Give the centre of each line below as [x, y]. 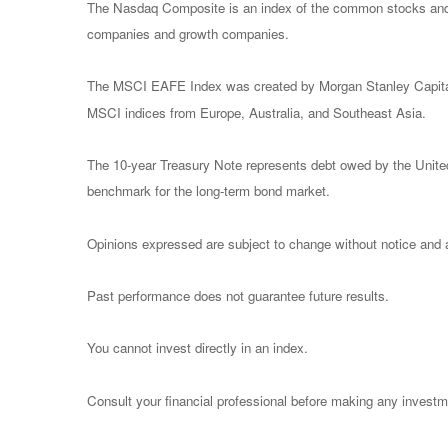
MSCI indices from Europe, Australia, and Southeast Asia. [256, 112]
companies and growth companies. [188, 34]
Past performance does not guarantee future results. [238, 296]
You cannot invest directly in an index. [197, 348]
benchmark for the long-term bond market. [208, 191]
